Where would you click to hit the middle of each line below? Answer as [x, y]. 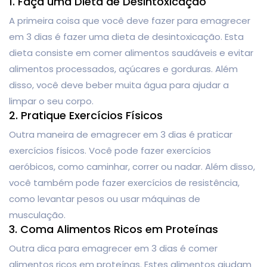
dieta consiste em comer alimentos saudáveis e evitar [131, 52]
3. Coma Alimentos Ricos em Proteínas [114, 229]
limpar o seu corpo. [51, 101]
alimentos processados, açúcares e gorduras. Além [123, 69]
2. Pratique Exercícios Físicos [86, 115]
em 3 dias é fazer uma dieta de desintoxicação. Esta [126, 36]
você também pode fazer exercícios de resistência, [124, 182]
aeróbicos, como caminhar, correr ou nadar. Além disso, [132, 166]
